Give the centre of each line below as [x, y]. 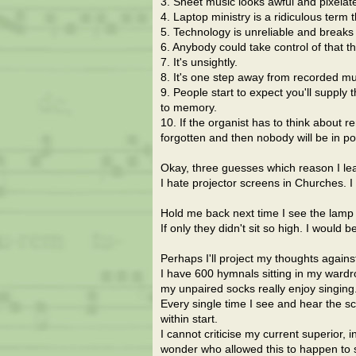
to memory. [189, 108]
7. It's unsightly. [199, 62]
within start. [189, 319]
